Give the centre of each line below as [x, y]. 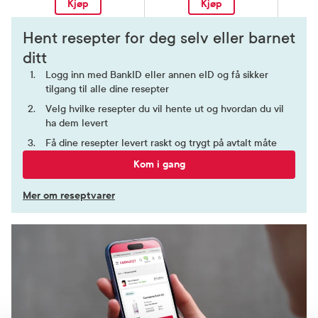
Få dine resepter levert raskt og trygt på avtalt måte [161, 143]
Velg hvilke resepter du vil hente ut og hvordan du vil [165, 109]
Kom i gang [159, 165]
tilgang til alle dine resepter [107, 89]
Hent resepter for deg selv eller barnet [159, 39]
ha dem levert [77, 124]
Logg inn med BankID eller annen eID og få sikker [157, 75]
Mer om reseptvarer [69, 196]
